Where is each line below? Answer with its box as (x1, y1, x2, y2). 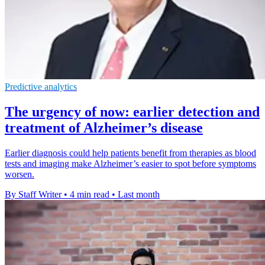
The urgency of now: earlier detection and (5, 104, 260, 119)
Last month (118, 189, 160, 199)
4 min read (70, 189, 109, 199)
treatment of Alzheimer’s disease (5, 119, 203, 135)
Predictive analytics (5, 81, 77, 92)
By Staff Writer (5, 189, 62, 199)
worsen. (5, 169, 34, 179)
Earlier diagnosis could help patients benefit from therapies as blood (5, 147, 256, 158)
